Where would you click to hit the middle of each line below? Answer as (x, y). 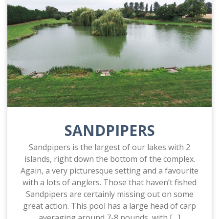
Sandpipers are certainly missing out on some (109, 194)
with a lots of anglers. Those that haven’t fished (109, 182)
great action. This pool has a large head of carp (109, 206)
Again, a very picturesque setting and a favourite (109, 170)
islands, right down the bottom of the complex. (109, 159)
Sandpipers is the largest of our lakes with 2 (109, 147)
